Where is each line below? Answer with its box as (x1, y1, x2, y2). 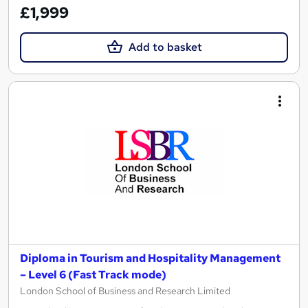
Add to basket (128, 40, 202, 55)
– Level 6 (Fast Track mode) (20, 267, 166, 283)
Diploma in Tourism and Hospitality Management (20, 251, 280, 266)
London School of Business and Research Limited (20, 285, 230, 298)
